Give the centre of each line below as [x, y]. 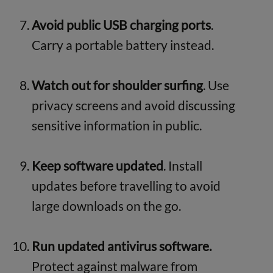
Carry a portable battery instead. [122, 44]
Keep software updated [97, 165]
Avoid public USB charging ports [121, 24]
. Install [183, 165]
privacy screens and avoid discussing [133, 105]
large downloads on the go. [106, 205]
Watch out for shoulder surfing [117, 85]
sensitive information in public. [116, 125]
